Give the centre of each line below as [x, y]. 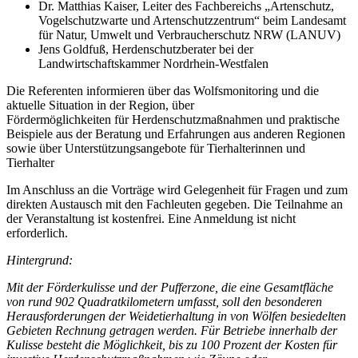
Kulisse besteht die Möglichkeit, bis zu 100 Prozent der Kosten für [172, 345]
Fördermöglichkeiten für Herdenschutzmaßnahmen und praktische [173, 120]
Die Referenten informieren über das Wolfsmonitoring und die [163, 91]
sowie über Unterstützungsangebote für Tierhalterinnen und [156, 149]
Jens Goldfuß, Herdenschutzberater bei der [146, 50]
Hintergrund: [40, 261]
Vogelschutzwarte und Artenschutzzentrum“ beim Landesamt [192, 21]
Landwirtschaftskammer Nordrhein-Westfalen [153, 64]
